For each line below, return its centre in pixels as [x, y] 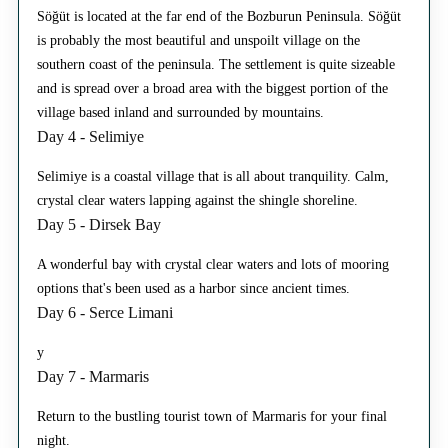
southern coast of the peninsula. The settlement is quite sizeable [216, 64]
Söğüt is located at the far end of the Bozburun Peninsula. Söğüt [219, 16]
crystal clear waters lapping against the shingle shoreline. [197, 200]
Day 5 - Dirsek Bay [99, 224]
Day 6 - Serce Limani [105, 312]
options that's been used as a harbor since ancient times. [193, 288]
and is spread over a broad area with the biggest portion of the [212, 88]
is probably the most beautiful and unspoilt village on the [198, 40]
